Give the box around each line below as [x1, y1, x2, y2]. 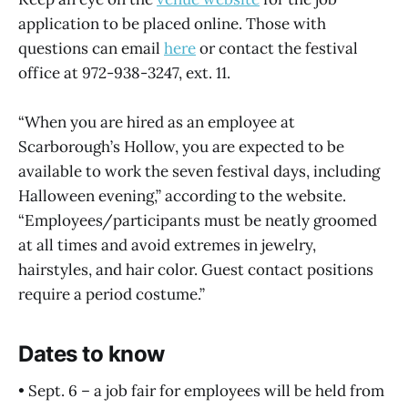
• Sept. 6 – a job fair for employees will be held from [18, 380, 384, 401]
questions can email [18, 37, 164, 58]
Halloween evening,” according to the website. [18, 186, 346, 207]
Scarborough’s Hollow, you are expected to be [18, 137, 344, 158]
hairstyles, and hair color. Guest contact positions [18, 260, 373, 280]
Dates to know [18, 341, 165, 368]
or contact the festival [196, 37, 358, 58]
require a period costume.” [18, 284, 205, 305]
